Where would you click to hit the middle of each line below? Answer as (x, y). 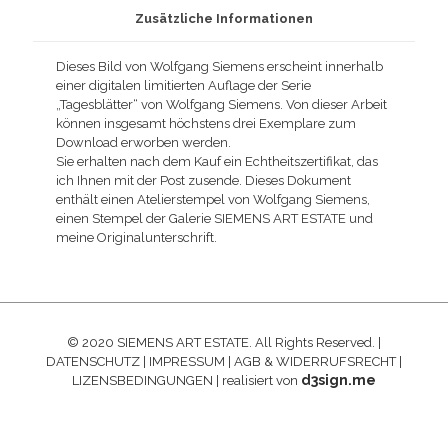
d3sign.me (338, 380)
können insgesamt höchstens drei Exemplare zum (206, 123)
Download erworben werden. (144, 142)
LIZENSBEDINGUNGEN (142, 380)
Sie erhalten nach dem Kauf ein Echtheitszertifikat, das (217, 161)
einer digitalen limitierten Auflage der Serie (184, 85)
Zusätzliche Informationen (224, 18)
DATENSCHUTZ (93, 361)
